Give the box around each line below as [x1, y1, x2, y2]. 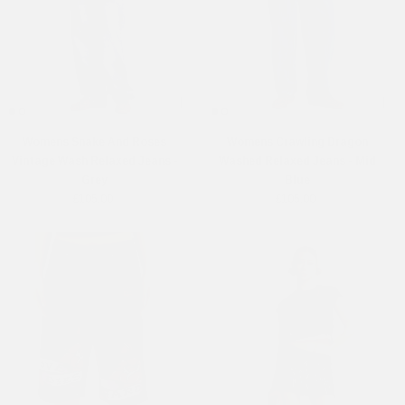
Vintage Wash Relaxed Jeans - [11, 154, 178, 167]
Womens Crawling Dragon [226, 135, 368, 148]
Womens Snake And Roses [23, 135, 166, 148]
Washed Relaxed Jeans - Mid [218, 154, 376, 167]
